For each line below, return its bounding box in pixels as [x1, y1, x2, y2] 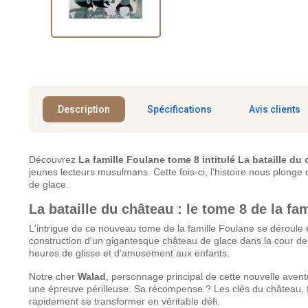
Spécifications [147, 103, 212, 115]
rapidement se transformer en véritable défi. [29, 295, 220, 307]
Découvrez [29, 153, 78, 165]
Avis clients [249, 103, 300, 115]
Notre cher [29, 270, 78, 282]
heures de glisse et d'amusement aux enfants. [29, 247, 230, 258]
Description [58, 103, 110, 115]
